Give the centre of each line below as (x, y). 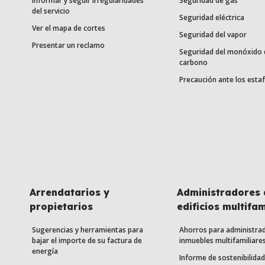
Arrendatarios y (70, 193)
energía (45, 251)
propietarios (61, 207)
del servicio (51, 11)
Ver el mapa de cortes (69, 28)
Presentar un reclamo (68, 46)
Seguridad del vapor (213, 35)
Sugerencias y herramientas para (88, 230)
